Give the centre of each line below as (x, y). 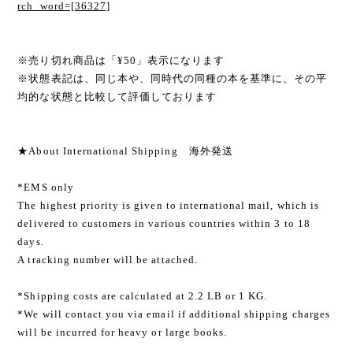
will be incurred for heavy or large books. (123, 333)
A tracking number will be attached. (108, 260)
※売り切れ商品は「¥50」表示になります (121, 61)
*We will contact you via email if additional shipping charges (174, 314)
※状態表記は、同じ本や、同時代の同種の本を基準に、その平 (173, 79)
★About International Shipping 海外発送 (125, 151)
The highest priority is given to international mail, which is (168, 206)
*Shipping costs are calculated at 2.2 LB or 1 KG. (143, 296)
